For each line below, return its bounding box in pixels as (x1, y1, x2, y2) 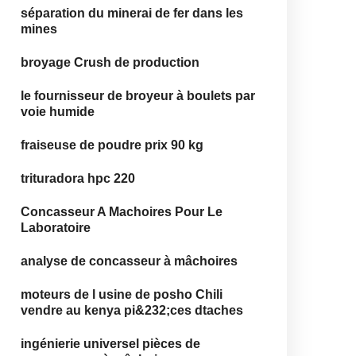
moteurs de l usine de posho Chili (21, 288, 222, 301)
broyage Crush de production (21, 56, 199, 69)
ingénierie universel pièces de (21, 337, 200, 350)
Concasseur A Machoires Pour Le (21, 205, 222, 219)
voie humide (21, 105, 95, 118)
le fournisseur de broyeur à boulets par (21, 89, 255, 103)
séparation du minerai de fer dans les (21, 6, 243, 20)
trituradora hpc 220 (21, 172, 135, 185)
